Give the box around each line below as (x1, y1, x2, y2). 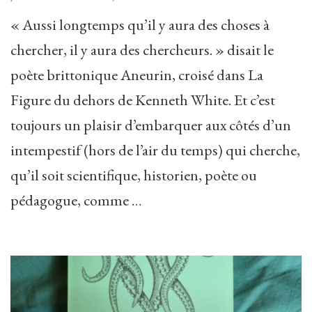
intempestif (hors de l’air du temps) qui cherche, (10, 140, 300, 161)
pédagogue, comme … (10, 190, 142, 211)
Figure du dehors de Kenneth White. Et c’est (10, 90, 275, 111)
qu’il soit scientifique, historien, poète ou (10, 165, 257, 186)
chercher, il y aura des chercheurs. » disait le (10, 40, 274, 61)
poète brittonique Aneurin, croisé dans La (10, 65, 263, 86)
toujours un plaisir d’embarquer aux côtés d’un (10, 115, 291, 136)
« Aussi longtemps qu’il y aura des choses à (10, 15, 270, 36)
